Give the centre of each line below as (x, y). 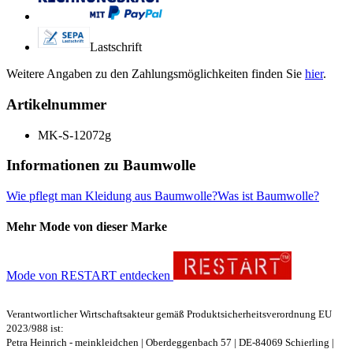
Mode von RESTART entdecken (90, 276)
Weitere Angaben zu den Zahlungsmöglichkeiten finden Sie (156, 74)
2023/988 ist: (35, 329)
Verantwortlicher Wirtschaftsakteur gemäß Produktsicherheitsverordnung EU (169, 314)
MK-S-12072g (74, 135)
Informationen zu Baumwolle (101, 165)
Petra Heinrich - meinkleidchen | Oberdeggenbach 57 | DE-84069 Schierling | (170, 343)
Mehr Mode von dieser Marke (87, 227)
